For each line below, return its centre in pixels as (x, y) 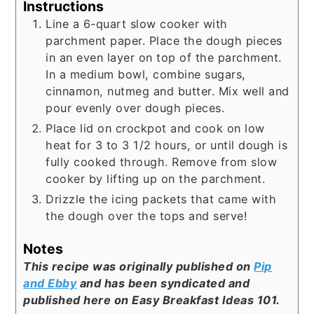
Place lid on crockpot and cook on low (155, 128)
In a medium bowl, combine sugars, (146, 74)
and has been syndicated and (163, 284)
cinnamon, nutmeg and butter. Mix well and (168, 91)
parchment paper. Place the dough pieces (164, 40)
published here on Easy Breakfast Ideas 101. (152, 300)
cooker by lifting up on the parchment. (156, 178)
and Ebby (50, 284)
